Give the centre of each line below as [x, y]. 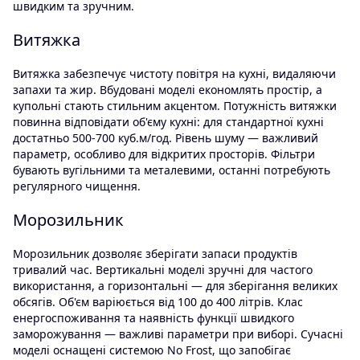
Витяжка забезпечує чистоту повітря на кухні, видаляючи [174, 74]
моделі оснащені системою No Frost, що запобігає [152, 350]
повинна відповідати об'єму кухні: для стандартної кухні [168, 122]
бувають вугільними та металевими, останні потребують [172, 170]
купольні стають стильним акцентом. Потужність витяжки [175, 106]
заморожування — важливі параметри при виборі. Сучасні [178, 334]
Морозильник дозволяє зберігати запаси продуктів [155, 254]
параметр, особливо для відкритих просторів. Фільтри [164, 154]
